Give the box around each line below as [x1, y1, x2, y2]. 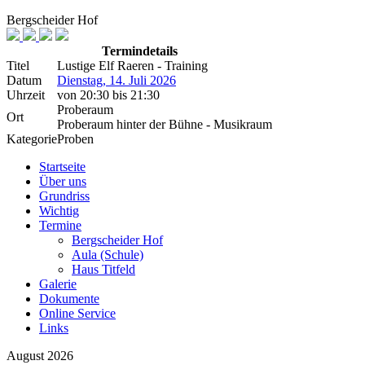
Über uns [39, 174, 86, 188]
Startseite [39, 160, 86, 174]
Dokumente [39, 292, 99, 306]
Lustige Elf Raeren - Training [57, 59, 208, 73]
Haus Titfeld [72, 262, 135, 276]
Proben [57, 132, 94, 146]
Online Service [39, 306, 116, 320]
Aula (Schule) [72, 248, 143, 262]
